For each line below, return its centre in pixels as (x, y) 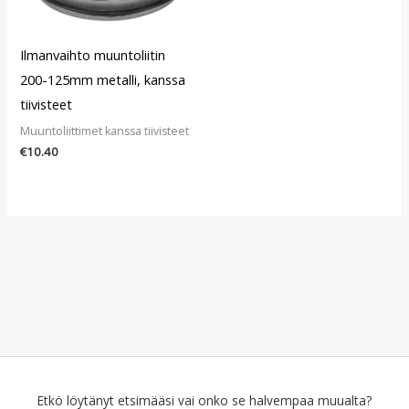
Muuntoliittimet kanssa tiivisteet (105, 131)
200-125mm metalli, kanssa (103, 80)
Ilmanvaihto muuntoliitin (93, 55)
